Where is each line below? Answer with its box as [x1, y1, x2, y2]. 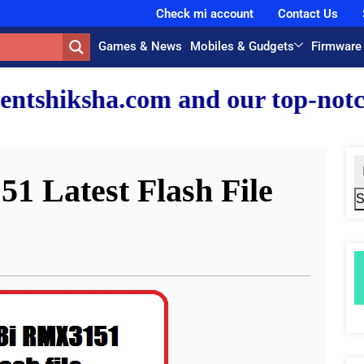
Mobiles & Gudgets [190, 39, 295, 54]
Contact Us [277, 6, 338, 21]
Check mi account [155, 6, 253, 21]
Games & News [98, 39, 183, 54]
